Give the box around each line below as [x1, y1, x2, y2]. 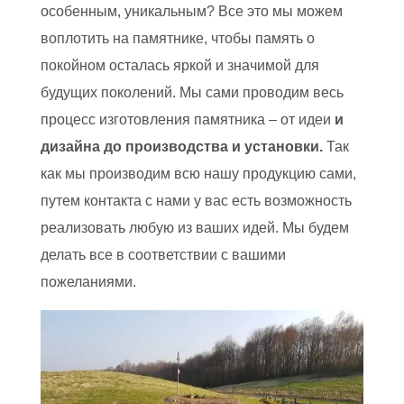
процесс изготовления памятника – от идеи [40, 112, 335, 128]
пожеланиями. [40, 274, 136, 290]
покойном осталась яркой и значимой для [40, 58, 319, 74]
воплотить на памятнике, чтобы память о [40, 31, 315, 47]
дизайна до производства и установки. [40, 139, 323, 155]
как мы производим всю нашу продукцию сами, [40, 166, 356, 182]
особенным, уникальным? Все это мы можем [40, 4, 343, 20]
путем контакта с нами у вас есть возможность [40, 193, 352, 209]
